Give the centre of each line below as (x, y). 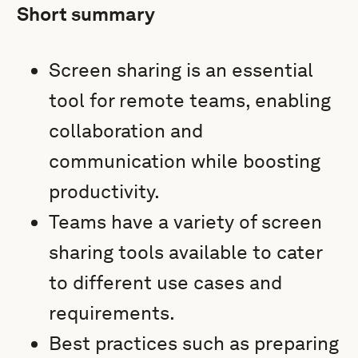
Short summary (86, 14)
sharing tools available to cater (186, 252)
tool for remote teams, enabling (190, 100)
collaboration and (126, 131)
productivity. (105, 191)
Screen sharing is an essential (181, 70)
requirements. (112, 313)
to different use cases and (166, 282)
